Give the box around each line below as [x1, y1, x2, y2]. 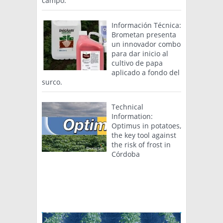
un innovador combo [111, 39, 181, 49]
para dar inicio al [111, 49, 168, 59]
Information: [111, 111, 153, 121]
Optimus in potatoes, [111, 121, 181, 131]
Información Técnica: [111, 20, 181, 30]
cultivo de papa [111, 58, 163, 68]
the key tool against [111, 130, 176, 140]
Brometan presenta [111, 30, 176, 40]
